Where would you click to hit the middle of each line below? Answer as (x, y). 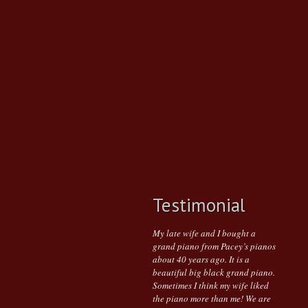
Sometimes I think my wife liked (211, 285)
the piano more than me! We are (212, 298)
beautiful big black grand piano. (214, 272)
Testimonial (199, 205)
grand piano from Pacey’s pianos (214, 246)
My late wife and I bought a (204, 233)
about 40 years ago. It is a (201, 259)
